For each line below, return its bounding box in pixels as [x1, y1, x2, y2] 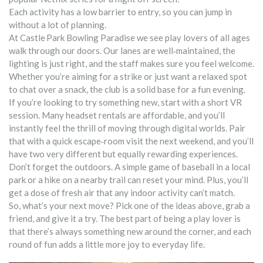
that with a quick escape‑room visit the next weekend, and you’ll [9, 135, 254, 146]
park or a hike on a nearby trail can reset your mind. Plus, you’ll [9, 174, 248, 185]
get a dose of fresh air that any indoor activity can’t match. [9, 187, 235, 198]
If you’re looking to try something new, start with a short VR [9, 96, 242, 107]
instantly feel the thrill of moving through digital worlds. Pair [9, 122, 245, 133]
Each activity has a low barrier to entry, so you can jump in [9, 6, 232, 17]
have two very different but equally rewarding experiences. [9, 148, 238, 159]
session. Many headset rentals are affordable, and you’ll [9, 109, 225, 120]
